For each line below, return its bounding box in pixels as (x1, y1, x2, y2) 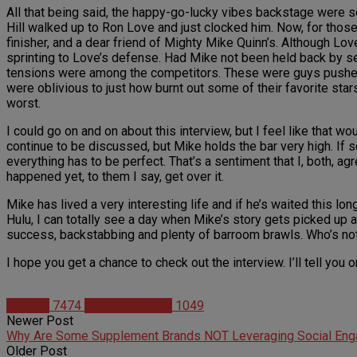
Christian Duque (84, 298, 172, 314)
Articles (6, 298, 49, 314)
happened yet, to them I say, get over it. (6, 169, 224, 185)
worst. (6, 96, 41, 112)
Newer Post (6, 313, 73, 329)
